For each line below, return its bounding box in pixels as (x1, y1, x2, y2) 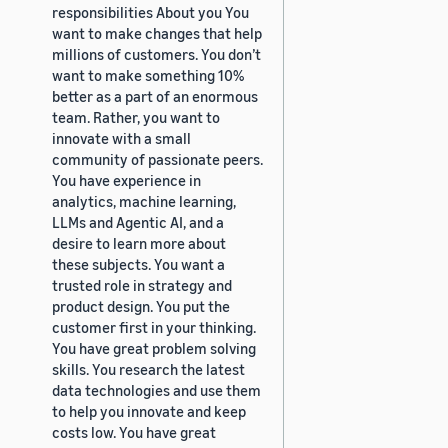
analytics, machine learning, (52, 191, 236, 210)
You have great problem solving (52, 338, 256, 357)
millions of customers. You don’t (52, 44, 261, 63)
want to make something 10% (52, 65, 244, 84)
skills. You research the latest (52, 359, 245, 378)
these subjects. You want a (52, 254, 225, 273)
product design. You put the (52, 296, 230, 315)
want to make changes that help (52, 23, 262, 42)
